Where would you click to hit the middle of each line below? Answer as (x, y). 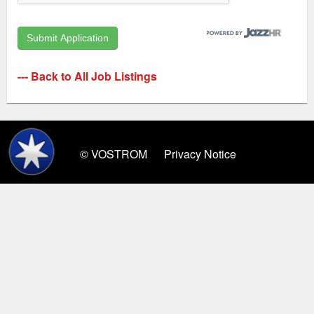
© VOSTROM (114, 153)
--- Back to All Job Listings (87, 76)
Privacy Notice (200, 153)
